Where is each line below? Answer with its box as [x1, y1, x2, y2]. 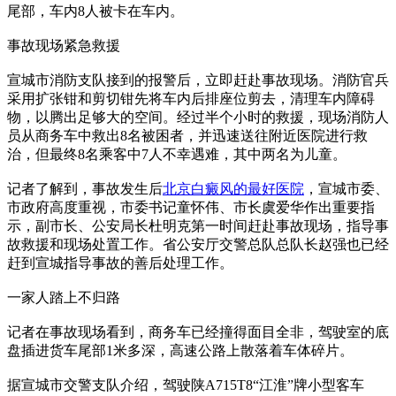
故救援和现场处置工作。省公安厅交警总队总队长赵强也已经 [7, 236, 389, 252]
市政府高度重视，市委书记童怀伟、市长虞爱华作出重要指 [7, 199, 375, 215]
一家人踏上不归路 [7, 289, 120, 305]
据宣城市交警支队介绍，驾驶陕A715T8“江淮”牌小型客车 [7, 377, 364, 392]
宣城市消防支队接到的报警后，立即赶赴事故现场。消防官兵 [7, 72, 389, 88]
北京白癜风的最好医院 [163, 180, 304, 196]
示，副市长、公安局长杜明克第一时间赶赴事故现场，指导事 [7, 217, 389, 233]
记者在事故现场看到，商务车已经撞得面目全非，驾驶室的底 [7, 324, 389, 339]
